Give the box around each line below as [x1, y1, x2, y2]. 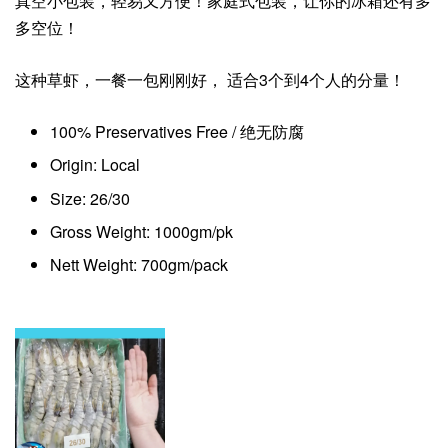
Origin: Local [50, 153, 140, 177]
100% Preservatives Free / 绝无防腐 [50, 119, 304, 143]
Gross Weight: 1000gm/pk [50, 220, 233, 244]
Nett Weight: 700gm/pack [50, 253, 232, 277]
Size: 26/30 [50, 186, 130, 210]
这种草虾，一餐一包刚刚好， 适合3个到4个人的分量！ [15, 67, 405, 91]
